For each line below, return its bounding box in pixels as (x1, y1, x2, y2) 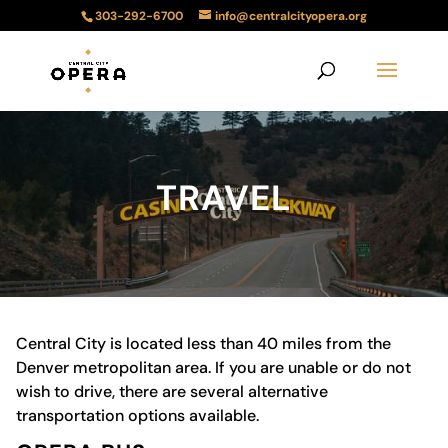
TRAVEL (155, 175, 292, 221)
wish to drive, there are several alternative (15, 381, 328, 402)
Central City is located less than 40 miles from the (15, 333, 391, 354)
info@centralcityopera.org (214, 8, 367, 24)
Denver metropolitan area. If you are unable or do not (15, 357, 411, 378)
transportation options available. (15, 405, 259, 426)
